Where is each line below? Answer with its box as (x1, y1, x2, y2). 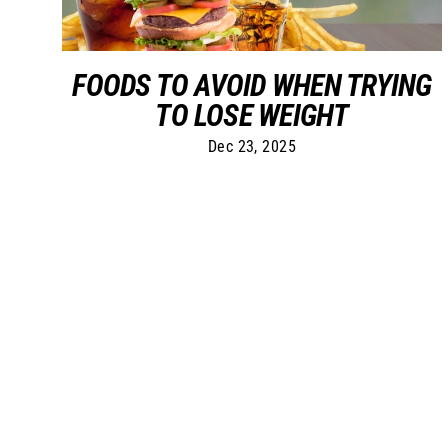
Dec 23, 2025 (207, 136, 297, 156)
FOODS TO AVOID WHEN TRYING (72, 67, 432, 103)
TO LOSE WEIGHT (155, 97, 349, 133)
